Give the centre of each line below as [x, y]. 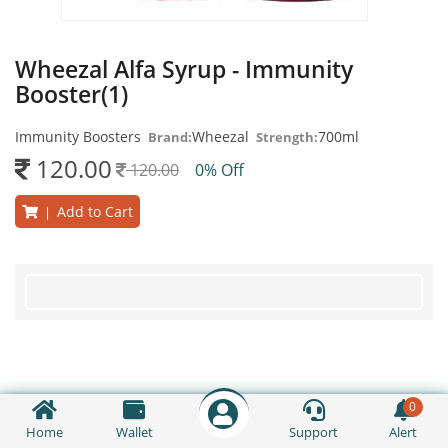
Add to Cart [95, 211]
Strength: [287, 137]
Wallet [134, 432]
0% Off [223, 170]
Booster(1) [71, 94]
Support [314, 432]
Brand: [170, 137]
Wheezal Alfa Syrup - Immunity [184, 69]
